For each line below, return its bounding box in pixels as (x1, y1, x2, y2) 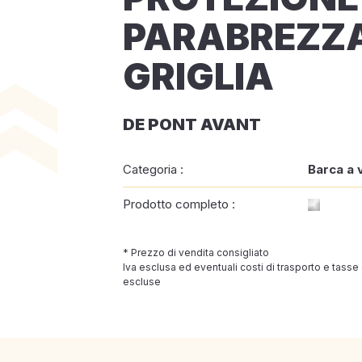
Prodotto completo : (123, 196, 235, 212)
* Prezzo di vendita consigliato (123, 246, 269, 259)
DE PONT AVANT (123, 115, 261, 134)
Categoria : (123, 162, 183, 177)
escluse (123, 276, 161, 288)
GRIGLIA (123, 54, 274, 99)
